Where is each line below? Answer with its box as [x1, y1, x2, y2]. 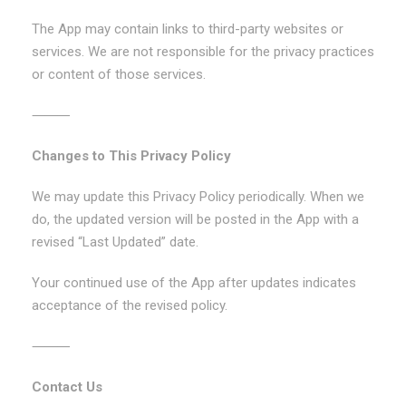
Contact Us [32, 379, 102, 395]
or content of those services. [32, 66, 206, 82]
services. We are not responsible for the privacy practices [32, 43, 374, 60]
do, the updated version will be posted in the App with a [32, 211, 359, 227]
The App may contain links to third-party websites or [32, 21, 343, 37]
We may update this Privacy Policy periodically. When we [32, 188, 364, 205]
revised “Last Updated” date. [32, 234, 198, 250]
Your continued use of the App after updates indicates [32, 275, 356, 291]
